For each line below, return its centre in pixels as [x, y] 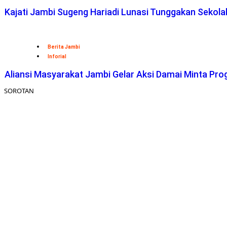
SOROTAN [19, 91]
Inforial [57, 57]
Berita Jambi [64, 47]
